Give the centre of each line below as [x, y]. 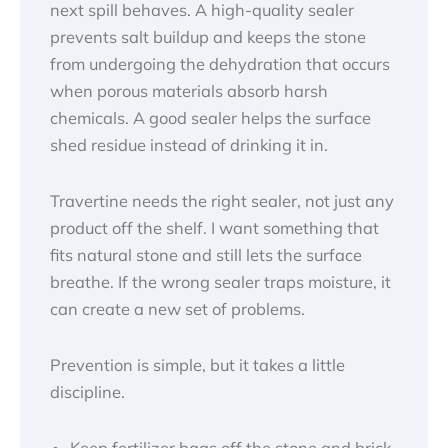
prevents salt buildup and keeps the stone [208, 37]
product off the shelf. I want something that [214, 228]
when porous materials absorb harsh [189, 91]
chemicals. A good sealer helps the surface [210, 118]
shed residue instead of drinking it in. [189, 145]
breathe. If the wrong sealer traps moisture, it [220, 282]
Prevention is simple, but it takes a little [197, 364]
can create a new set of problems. [177, 309]
